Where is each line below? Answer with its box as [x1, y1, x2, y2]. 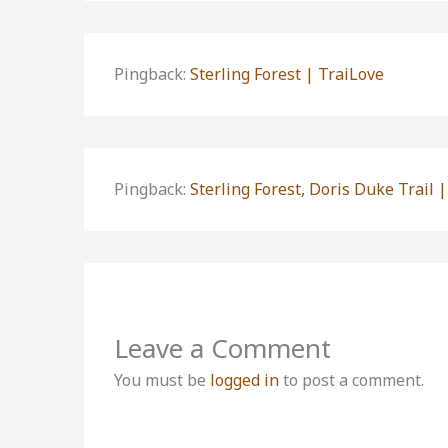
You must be [114, 369, 210, 392]
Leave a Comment [114, 330, 331, 367]
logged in [210, 369, 279, 392]
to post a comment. [279, 369, 424, 392]
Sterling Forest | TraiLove [190, 63, 384, 86]
